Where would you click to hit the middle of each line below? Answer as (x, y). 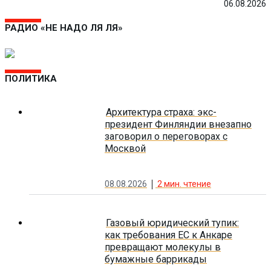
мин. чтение (188, 184)
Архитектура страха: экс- (161, 113)
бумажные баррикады (156, 259)
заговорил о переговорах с (166, 137)
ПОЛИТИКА (31, 79)
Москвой (125, 149)
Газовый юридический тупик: (172, 223)
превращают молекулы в (163, 247)
